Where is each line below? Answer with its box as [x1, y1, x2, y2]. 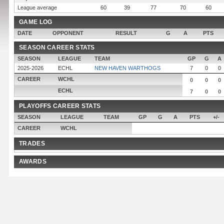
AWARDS [19, 158, 46, 165]
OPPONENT [52, 30, 83, 36]
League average [17, 4, 57, 10]
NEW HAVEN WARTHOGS [94, 65, 160, 71]
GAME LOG [19, 18, 52, 25]
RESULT [115, 30, 137, 36]
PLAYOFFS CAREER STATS [19, 102, 101, 109]
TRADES [19, 140, 45, 147]
